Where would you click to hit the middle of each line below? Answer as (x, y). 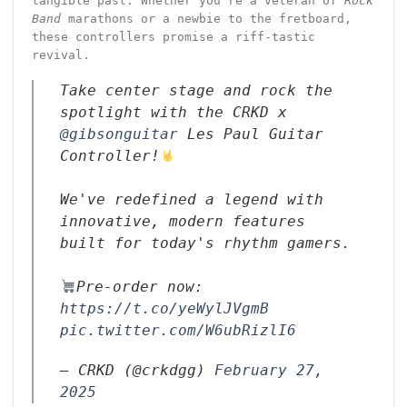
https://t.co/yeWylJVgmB (164, 308)
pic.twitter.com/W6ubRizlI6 (178, 330)
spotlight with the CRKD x (173, 112)
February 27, (268, 370)
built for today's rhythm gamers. (205, 243)
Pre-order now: (139, 287)
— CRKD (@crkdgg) (137, 370)
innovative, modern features (182, 221)
